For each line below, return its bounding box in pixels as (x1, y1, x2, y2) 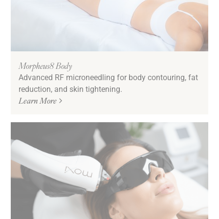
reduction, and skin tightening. (19, 84, 123, 94)
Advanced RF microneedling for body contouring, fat (19, 72, 198, 83)
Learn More (19, 95, 57, 107)
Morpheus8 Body (19, 59, 72, 72)
